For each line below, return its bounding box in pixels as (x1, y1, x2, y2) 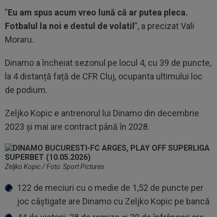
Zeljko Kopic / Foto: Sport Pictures (5, 163, 104, 171)
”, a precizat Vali (135, 21, 194, 31)
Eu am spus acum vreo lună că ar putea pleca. (8, 7, 188, 18)
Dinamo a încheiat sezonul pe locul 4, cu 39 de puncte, (5, 58, 211, 68)
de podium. (5, 85, 47, 95)
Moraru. (5, 34, 34, 45)
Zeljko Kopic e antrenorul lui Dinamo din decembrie (5, 108, 199, 119)
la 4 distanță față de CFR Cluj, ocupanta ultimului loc (5, 71, 202, 82)
